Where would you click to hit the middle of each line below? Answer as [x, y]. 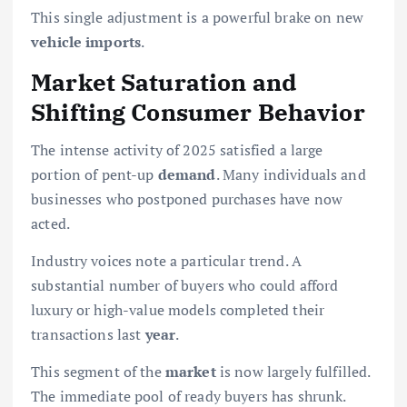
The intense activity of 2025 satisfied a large [177, 150]
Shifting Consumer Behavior [198, 111]
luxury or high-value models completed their [178, 310]
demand [187, 175]
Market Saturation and [164, 81]
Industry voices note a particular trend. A [166, 261]
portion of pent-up [94, 175]
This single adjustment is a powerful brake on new [197, 17]
